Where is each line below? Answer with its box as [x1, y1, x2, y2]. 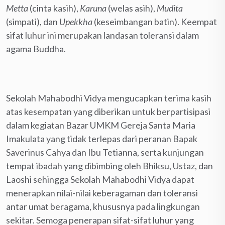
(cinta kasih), [28, 2, 80, 14]
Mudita [157, 2, 183, 14]
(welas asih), [106, 2, 157, 14]
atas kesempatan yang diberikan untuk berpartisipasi [6, 105, 210, 117]
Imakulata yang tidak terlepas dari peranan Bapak [6, 133, 197, 144]
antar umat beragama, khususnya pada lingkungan [6, 200, 200, 212]
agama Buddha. [6, 43, 66, 54]
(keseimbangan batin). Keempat [94, 16, 217, 27]
